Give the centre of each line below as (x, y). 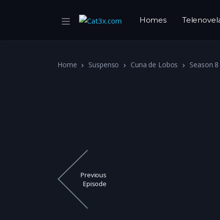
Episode (95, 184)
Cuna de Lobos (154, 65)
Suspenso (104, 65)
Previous (94, 175)
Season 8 (204, 65)
